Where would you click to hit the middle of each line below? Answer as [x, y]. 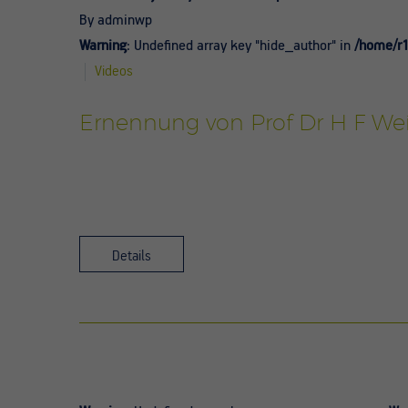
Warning [103, 46]
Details [132, 256]
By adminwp [116, 20]
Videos [114, 71]
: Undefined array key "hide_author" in [240, 46]
